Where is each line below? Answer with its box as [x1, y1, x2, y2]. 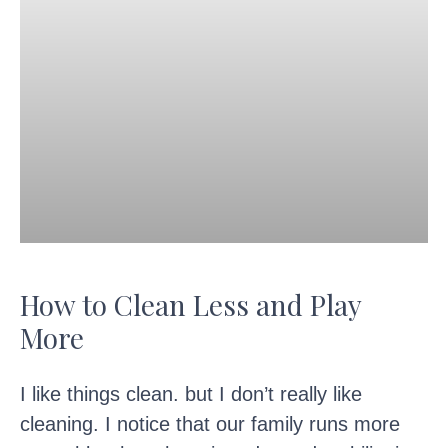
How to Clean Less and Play [20, 285, 361, 323]
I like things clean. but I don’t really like [20, 382, 362, 405]
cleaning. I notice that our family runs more [20, 412, 400, 435]
